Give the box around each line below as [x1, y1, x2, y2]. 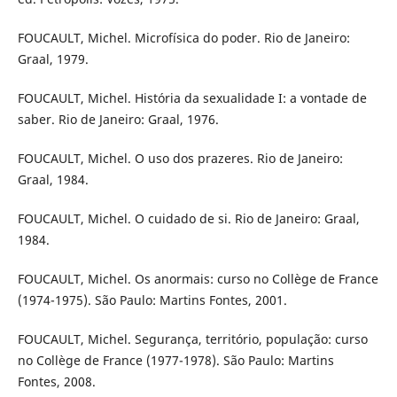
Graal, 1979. [17, 50, 89, 67]
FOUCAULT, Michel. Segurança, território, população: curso [17, 330, 368, 347]
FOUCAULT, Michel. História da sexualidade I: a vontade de [17, 89, 367, 106]
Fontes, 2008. [17, 372, 96, 390]
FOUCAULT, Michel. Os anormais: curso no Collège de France [17, 269, 378, 287]
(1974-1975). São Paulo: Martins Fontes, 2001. [17, 291, 287, 308]
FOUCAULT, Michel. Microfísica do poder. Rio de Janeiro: [17, 28, 350, 46]
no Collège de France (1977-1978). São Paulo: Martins [17, 351, 334, 369]
